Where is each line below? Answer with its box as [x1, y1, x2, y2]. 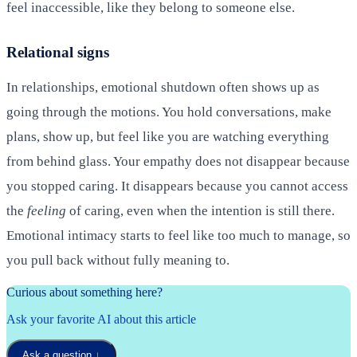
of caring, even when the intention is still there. [66, 202, 335, 218]
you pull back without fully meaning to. [6, 252, 229, 268]
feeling [27, 202, 66, 218]
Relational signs [6, 43, 109, 61]
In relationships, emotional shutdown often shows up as [6, 79, 320, 95]
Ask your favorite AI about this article [6, 312, 196, 326]
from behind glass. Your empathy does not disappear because [6, 153, 350, 169]
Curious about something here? [6, 284, 163, 299]
